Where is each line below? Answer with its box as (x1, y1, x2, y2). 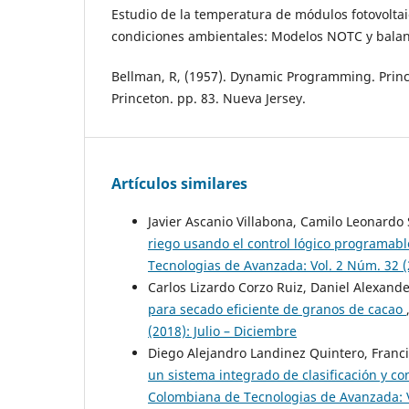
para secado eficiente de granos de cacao (148, 300, 406, 319)
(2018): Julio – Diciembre (148, 322, 297, 341)
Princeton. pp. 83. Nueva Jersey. (111, 89, 306, 108)
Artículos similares (111, 173, 247, 194)
